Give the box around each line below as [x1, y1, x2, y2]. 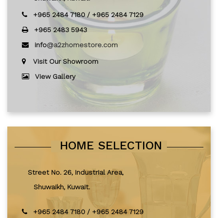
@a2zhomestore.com [47, 41, 118, 49]
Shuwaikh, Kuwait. [22, 183, 90, 191]
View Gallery [35, 73, 75, 80]
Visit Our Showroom [33, 58, 98, 65]
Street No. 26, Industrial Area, [22, 169, 124, 176]
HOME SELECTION [56, 140, 162, 152]
